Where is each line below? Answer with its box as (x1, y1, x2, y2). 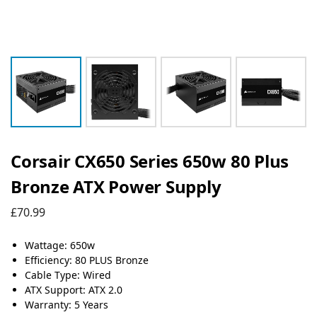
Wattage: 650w (25, 238, 95, 252)
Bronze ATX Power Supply (11, 175, 221, 198)
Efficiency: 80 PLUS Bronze (25, 253, 149, 267)
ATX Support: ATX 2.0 (25, 282, 122, 296)
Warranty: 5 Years (25, 297, 108, 311)
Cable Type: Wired (25, 267, 111, 282)
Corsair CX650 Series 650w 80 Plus (11, 149, 289, 173)
